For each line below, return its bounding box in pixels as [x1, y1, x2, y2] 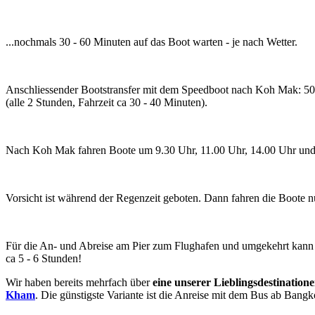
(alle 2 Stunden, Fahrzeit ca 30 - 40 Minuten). [6, 96, 207, 108]
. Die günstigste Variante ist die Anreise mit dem [35, 288, 247, 301]
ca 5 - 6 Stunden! [6, 252, 82, 264]
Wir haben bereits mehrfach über [6, 276, 153, 288]
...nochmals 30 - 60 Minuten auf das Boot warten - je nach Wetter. [6, 35, 297, 48]
